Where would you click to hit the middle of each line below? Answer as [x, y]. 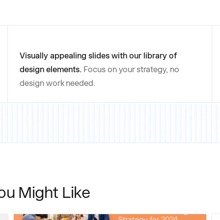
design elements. [51, 70]
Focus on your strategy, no [132, 70]
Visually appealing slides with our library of [98, 56]
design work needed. [58, 83]
